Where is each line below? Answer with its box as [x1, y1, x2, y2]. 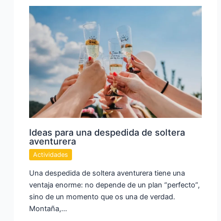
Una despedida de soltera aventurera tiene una [29, 168, 185, 178]
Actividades [33, 150, 69, 158]
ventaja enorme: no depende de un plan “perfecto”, [29, 180, 200, 189]
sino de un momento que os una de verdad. [29, 192, 176, 201]
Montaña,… [29, 204, 68, 213]
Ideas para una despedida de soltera [29, 126, 185, 138]
